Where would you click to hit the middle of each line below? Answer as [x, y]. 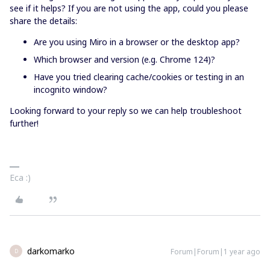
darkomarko [51, 251]
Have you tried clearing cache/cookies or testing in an [139, 77]
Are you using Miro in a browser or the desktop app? [137, 42]
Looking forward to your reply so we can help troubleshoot [126, 111]
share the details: [43, 21]
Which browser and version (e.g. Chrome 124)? [124, 59]
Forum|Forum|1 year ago [215, 252]
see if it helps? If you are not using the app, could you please [129, 8]
